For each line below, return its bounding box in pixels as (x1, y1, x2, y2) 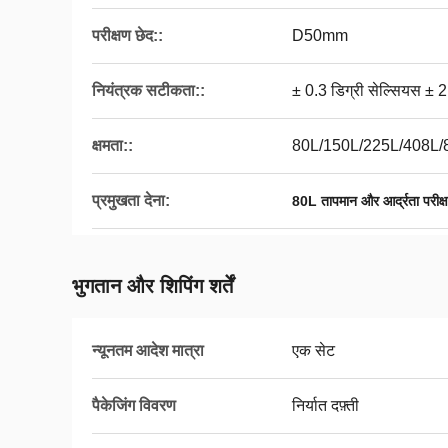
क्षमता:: (92, 137, 133, 154)
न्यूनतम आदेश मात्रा (92, 342, 204, 359)
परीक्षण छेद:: (92, 27, 163, 44)
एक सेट (292, 342, 335, 359)
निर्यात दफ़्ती (292, 397, 359, 414)
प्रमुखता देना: (92, 192, 170, 209)
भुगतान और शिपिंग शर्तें (72, 275, 233, 297)
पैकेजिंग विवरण (92, 397, 176, 414)
